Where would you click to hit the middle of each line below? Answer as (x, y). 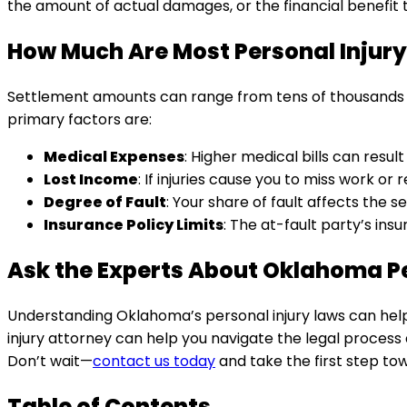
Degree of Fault (105, 203)
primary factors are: (79, 120)
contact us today (154, 361)
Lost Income (91, 180)
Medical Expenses (114, 157)
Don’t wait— (50, 361)
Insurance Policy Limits (134, 225)
